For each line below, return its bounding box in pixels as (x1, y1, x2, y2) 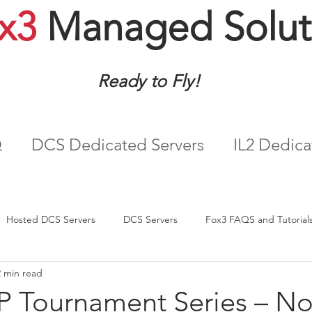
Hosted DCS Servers (6, 212, 95, 226)
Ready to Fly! (97, 70, 200, 92)
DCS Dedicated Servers (31, 134, 204, 155)
